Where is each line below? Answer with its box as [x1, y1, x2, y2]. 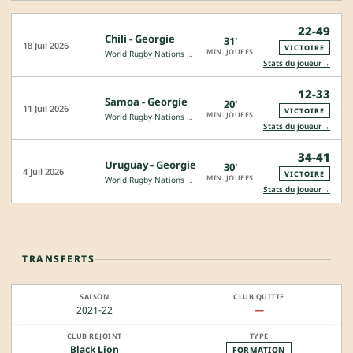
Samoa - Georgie [105, 95, 188, 110]
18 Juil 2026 [23, 39, 69, 52]
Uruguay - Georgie [105, 158, 196, 173]
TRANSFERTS [22, 252, 95, 266]
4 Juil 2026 [23, 165, 64, 178]
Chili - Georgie [105, 32, 175, 46]
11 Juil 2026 [23, 102, 69, 115]
